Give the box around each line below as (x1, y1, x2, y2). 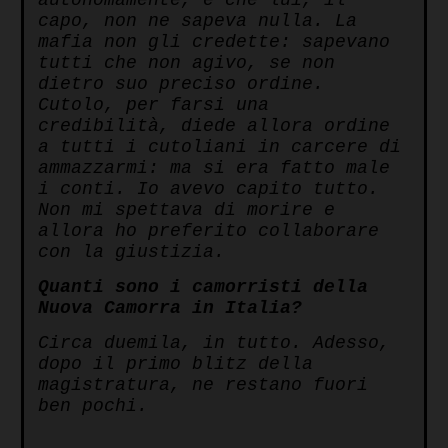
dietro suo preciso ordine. (38, 74, 324, 95)
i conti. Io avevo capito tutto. (38, 179, 379, 200)
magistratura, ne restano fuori (38, 375, 368, 396)
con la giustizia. (38, 242, 225, 263)
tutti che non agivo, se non (38, 53, 335, 74)
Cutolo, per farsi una (38, 95, 269, 116)
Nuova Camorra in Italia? (38, 298, 302, 319)
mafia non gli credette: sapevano (38, 32, 390, 53)
